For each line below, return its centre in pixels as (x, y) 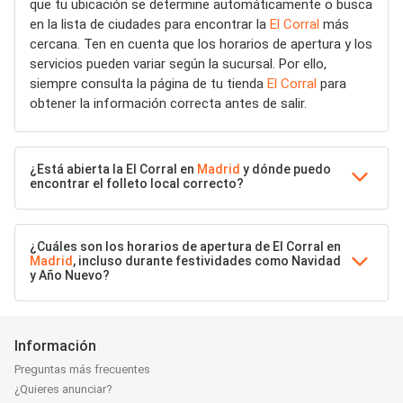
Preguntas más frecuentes (82, 370)
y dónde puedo (286, 169)
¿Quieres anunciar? (63, 390)
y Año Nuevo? (70, 275)
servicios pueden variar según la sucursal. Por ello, (178, 64)
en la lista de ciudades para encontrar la (150, 24)
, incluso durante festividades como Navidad (207, 261)
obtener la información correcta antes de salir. (168, 103)
